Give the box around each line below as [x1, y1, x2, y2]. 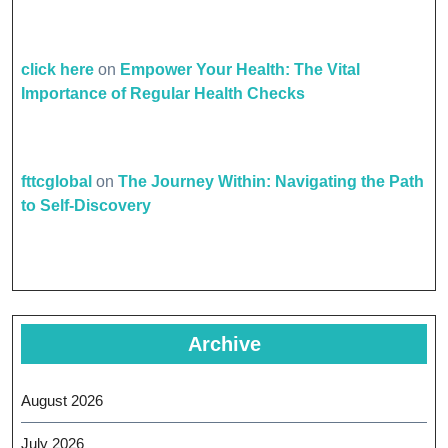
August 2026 [21, 392, 103, 409]
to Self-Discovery [21, 197, 151, 214]
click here [21, 61, 94, 78]
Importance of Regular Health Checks [21, 85, 305, 102]
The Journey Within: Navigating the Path [118, 173, 424, 190]
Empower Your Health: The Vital [120, 61, 360, 78]
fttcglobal [21, 173, 92, 190]
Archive [187, 333, 261, 355]
